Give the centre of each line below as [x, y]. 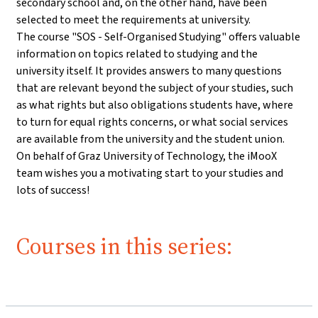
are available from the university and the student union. [150, 139]
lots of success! [53, 190]
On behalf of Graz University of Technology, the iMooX [147, 156]
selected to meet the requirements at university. [133, 20]
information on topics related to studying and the [137, 54]
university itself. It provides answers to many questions [149, 71]
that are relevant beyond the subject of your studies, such [155, 88]
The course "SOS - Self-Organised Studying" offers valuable [158, 37]
